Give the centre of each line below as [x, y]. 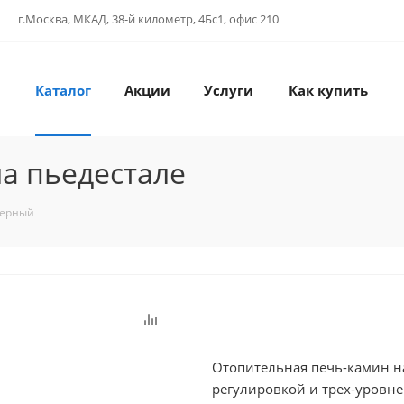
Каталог [63, 90]
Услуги [228, 90]
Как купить [328, 90]
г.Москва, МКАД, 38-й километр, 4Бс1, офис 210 [148, 19]
